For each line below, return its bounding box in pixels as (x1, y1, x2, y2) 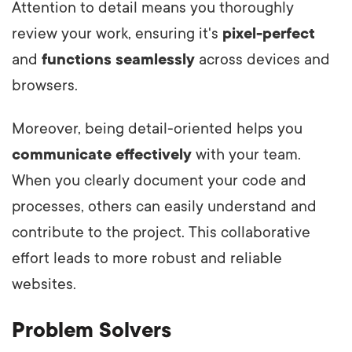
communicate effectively (12, 145, 192, 163)
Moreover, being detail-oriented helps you (12, 119, 302, 137)
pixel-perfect (222, 24, 315, 42)
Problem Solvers (12, 317, 171, 342)
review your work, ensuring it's (12, 24, 222, 42)
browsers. (12, 76, 78, 94)
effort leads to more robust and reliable (12, 249, 282, 267)
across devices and (195, 50, 330, 68)
